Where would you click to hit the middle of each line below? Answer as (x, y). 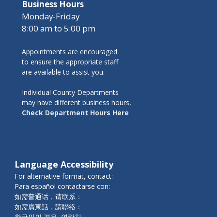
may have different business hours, (77, 103)
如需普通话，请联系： (48, 197)
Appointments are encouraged (70, 52)
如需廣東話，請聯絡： (48, 207)
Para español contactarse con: (62, 186)
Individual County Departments (70, 93)
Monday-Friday (51, 16)
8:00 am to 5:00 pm (59, 29)
